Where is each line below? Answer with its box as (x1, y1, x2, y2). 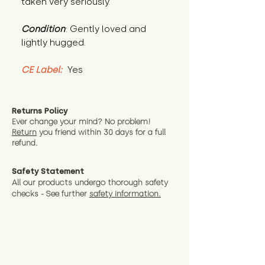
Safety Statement (12, 167, 84, 176)
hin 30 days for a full (90, 128, 166, 137)
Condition (21, 24, 65, 35)
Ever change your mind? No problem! (12, 117, 151, 127)
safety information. (89, 189, 161, 199)
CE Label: (21, 64, 64, 76)
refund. (12, 138, 38, 148)
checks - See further (12, 189, 89, 199)
